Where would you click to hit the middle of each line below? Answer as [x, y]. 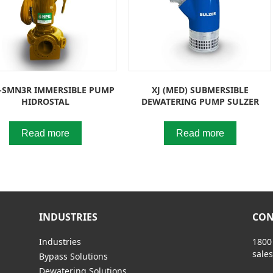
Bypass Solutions [73, 256]
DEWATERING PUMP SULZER [200, 101]
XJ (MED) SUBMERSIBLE [200, 90]
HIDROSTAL [46, 101]
